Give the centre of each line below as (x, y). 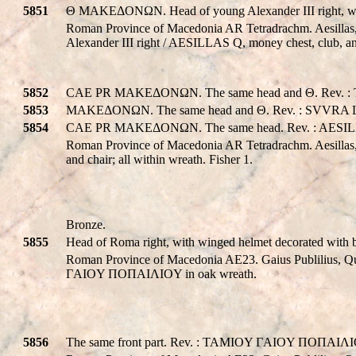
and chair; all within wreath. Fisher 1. (159, 159)
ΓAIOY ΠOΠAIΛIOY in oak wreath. (161, 273)
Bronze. (86, 224)
